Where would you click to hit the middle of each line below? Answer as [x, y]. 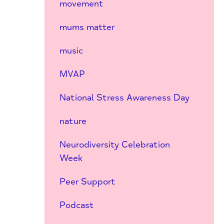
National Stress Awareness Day [124, 97]
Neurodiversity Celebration [114, 144]
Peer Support [87, 181]
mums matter [87, 27]
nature [73, 121]
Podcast [76, 205]
